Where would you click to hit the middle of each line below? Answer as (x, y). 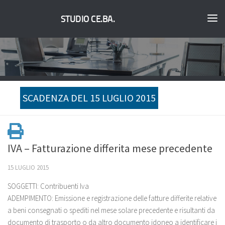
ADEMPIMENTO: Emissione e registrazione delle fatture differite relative (112, 198)
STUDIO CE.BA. (88, 19)
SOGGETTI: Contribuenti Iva (48, 186)
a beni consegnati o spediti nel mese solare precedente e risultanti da (111, 210)
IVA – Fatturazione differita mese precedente (110, 148)
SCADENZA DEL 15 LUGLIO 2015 (89, 98)
